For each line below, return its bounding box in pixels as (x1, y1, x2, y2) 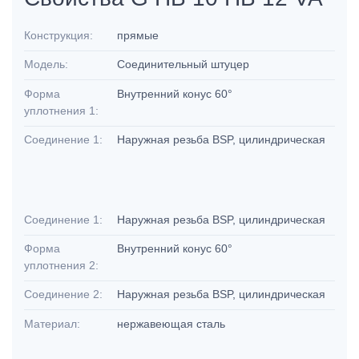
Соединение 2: (24, 288, 103, 301)
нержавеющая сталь (117, 317, 229, 330)
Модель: (24, 58, 68, 71)
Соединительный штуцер (117, 58, 253, 71)
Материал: (24, 317, 80, 330)
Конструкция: (24, 29, 93, 42)
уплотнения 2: (24, 259, 99, 272)
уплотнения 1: (24, 103, 99, 117)
